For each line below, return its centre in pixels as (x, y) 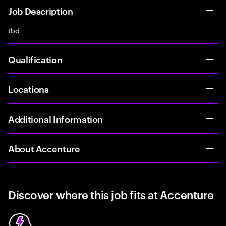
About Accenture (44, 148)
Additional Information (56, 118)
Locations (29, 89)
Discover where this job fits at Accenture (111, 194)
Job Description (41, 10)
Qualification (35, 59)
